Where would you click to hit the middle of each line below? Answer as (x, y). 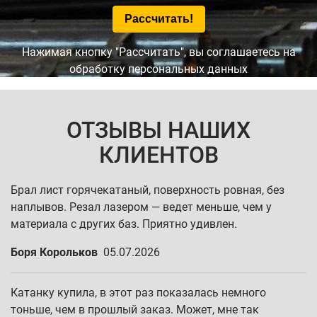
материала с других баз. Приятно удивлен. (124, 224)
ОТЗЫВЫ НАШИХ (158, 130)
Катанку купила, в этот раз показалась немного (138, 293)
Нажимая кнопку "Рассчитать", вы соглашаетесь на (158, 52)
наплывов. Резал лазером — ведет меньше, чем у (141, 207)
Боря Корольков (54, 252)
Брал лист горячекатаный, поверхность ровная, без (148, 190)
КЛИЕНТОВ (158, 155)
